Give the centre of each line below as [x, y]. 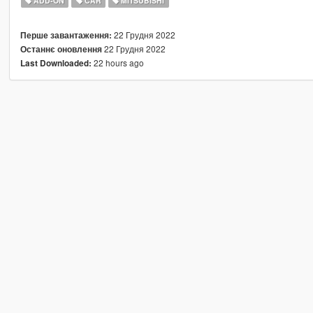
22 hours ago [117, 62]
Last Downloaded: [56, 63]
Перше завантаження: [66, 35]
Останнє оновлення [61, 49]
